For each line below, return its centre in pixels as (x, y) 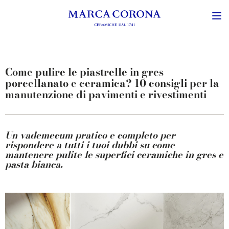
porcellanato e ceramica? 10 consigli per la (112, 83)
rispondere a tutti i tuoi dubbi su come (90, 145)
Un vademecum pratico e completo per (90, 135)
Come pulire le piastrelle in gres (84, 72)
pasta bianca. (34, 164)
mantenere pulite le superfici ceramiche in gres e (114, 155)
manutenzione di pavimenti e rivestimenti (106, 94)
